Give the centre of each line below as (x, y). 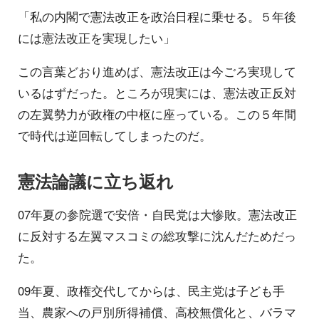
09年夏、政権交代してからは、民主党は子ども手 (151, 291)
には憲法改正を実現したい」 (96, 38)
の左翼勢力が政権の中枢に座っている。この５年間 (157, 114)
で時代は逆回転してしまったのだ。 (115, 135)
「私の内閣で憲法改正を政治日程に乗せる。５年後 (157, 17)
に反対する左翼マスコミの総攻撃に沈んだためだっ (157, 236)
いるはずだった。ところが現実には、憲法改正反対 (157, 92)
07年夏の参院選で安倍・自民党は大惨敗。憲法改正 (157, 215)
